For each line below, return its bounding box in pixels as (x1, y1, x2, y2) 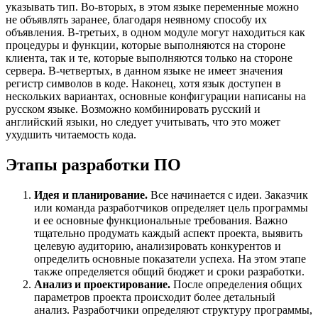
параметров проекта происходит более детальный (34, 291, 275, 303)
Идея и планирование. (34, 189, 148, 201)
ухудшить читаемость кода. (6, 128, 136, 141)
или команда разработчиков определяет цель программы (34, 202, 308, 214)
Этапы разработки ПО (6, 155, 181, 175)
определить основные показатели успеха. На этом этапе (34, 253, 306, 265)
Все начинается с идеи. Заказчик (148, 189, 308, 201)
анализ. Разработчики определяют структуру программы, (34, 304, 312, 316)
